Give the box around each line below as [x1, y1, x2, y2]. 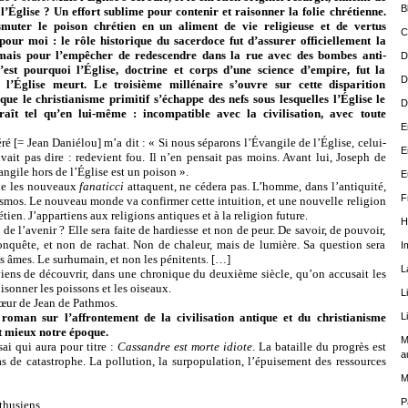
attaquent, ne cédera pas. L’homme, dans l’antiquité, [127, 179, 386, 193]
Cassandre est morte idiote [117, 340, 252, 353]
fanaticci [79, 179, 127, 193]
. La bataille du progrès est [251, 340, 386, 353]
